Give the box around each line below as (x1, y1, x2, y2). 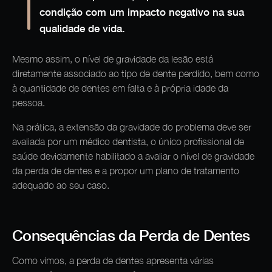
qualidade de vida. (39, 22, 125, 35)
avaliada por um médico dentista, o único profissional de (12, 135, 244, 147)
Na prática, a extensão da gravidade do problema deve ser (12, 121, 251, 132)
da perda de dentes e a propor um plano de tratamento (12, 165, 239, 176)
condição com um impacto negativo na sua (39, 5, 244, 19)
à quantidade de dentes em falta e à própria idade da (12, 82, 228, 93)
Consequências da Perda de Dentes (12, 225, 250, 244)
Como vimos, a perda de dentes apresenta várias (12, 254, 214, 266)
